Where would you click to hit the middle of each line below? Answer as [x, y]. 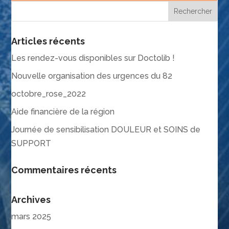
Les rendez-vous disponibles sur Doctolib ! [93, 58]
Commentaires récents [64, 170]
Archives [31, 200]
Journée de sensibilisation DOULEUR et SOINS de [106, 130]
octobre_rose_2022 [49, 94]
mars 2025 [31, 217]
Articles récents [48, 41]
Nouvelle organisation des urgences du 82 [92, 76]
